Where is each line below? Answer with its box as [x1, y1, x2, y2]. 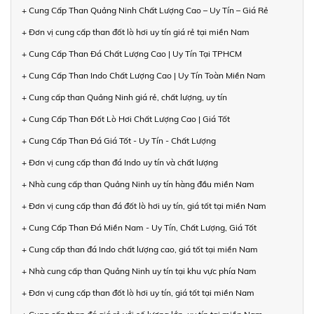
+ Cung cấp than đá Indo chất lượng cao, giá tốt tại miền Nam [22, 243, 258, 254]
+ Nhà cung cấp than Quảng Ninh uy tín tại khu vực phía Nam [22, 265, 257, 276]
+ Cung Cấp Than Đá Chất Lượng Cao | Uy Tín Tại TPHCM [22, 48, 242, 59]
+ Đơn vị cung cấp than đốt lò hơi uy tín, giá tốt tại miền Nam [22, 287, 254, 298]
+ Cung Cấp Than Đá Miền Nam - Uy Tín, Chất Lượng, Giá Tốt [22, 221, 257, 233]
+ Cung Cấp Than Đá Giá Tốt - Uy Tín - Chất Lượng [22, 135, 216, 146]
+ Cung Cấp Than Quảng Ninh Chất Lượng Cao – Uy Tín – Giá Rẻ [22, 4, 268, 15]
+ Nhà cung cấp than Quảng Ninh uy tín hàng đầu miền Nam [22, 178, 254, 189]
